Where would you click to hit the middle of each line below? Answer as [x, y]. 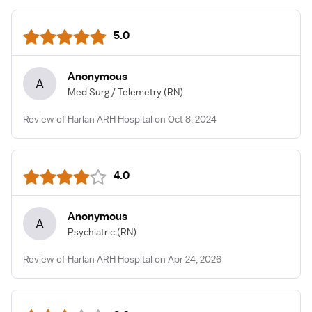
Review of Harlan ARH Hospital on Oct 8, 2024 [120, 119]
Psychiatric [91, 232]
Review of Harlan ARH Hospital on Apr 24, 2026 [122, 259]
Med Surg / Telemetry [115, 92]
